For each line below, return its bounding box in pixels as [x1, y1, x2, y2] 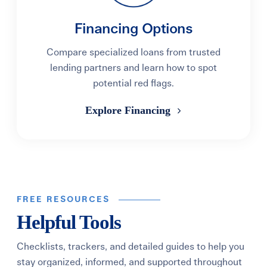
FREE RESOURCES [17, 195, 110, 204]
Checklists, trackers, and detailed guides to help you [17, 242, 245, 252]
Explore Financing [85, 104, 173, 116]
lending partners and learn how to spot [49, 63, 217, 73]
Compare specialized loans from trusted [46, 48, 221, 57]
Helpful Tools [17, 212, 122, 233]
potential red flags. [92, 79, 174, 88]
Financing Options [74, 22, 193, 36]
